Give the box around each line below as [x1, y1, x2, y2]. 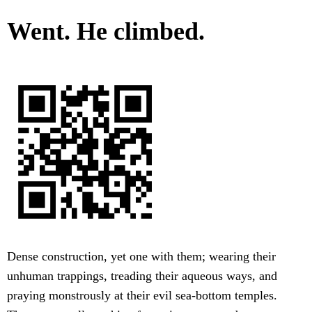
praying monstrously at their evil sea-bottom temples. [7, 288, 277, 303]
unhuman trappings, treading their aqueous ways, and [7, 269, 277, 283]
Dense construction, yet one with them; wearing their [7, 249, 276, 264]
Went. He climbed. [7, 17, 205, 46]
